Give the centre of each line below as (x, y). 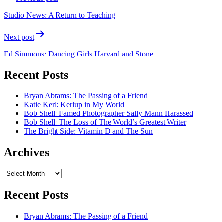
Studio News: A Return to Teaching (60, 15)
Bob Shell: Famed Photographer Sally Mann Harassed (109, 113)
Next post (19, 37)
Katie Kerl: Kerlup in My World (74, 105)
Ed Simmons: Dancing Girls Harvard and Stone (79, 54)
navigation (30, 8)
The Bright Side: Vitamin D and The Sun (88, 131)
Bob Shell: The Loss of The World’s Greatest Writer (105, 122)
